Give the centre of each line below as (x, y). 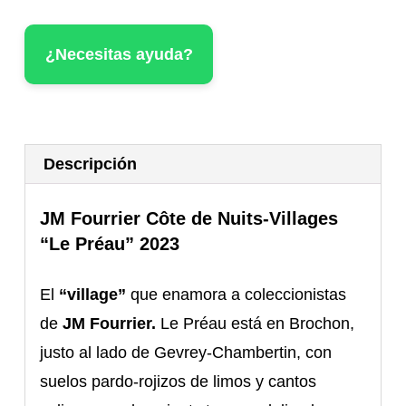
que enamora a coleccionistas (237, 295)
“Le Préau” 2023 (110, 244)
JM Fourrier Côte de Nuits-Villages (189, 219)
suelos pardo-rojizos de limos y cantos (179, 382)
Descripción (91, 164)
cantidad (55, 121)
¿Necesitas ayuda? (119, 55)
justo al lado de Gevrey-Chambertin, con (186, 353)
